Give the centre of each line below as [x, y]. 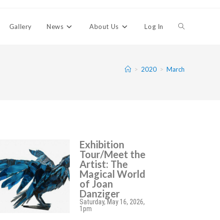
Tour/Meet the [113, 154]
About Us [104, 27]
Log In [154, 27]
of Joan [96, 184]
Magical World [113, 174]
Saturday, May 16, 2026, [112, 202]
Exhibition [102, 144]
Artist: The [104, 164]
